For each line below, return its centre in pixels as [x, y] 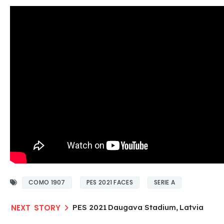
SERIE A [164, 182]
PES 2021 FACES [109, 182]
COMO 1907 [47, 182]
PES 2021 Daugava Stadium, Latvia [138, 207]
